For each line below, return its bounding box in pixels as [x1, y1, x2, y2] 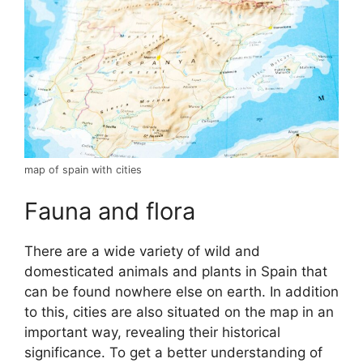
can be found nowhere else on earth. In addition [24, 284, 339, 301]
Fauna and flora [24, 197, 195, 226]
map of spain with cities [24, 163, 142, 176]
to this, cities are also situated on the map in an [24, 304, 334, 321]
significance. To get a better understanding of [24, 344, 322, 361]
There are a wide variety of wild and [24, 243, 260, 260]
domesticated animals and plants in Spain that [24, 263, 327, 280]
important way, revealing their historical [24, 324, 280, 341]
